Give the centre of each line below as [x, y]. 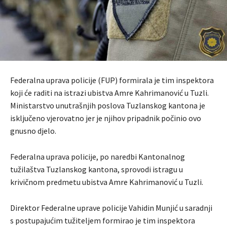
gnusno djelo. [33, 130]
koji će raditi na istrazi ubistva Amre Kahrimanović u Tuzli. [109, 92]
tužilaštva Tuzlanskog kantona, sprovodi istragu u [97, 169]
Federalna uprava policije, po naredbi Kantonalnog [98, 156]
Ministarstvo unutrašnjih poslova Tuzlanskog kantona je [108, 105]
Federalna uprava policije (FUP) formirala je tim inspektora [112, 80]
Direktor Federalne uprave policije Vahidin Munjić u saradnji [111, 207]
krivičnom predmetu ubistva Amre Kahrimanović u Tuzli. [107, 182]
